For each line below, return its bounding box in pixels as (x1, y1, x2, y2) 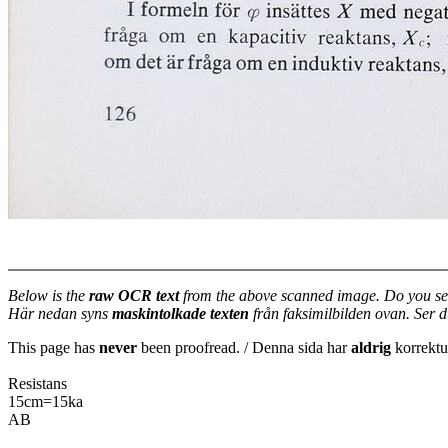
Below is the (8, 287, 89, 304)
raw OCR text (89, 287, 179, 304)
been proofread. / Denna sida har (137, 339, 351, 356)
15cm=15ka (8, 393, 83, 410)
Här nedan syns (8, 305, 112, 322)
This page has (8, 339, 99, 356)
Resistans (8, 375, 67, 392)
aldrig (351, 339, 391, 356)
